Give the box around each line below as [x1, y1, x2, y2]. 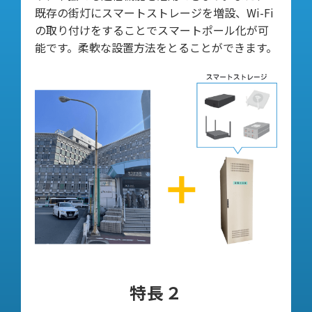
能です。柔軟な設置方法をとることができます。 [35, 38, 277, 56]
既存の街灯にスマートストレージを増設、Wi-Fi [35, 3, 274, 21]
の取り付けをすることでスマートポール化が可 [35, 21, 269, 38]
